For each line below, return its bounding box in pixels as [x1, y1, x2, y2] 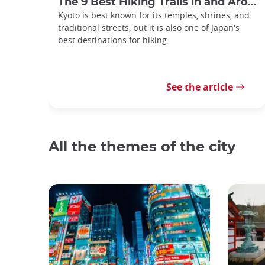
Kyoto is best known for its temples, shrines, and [58, 9, 250, 21]
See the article [166, 80, 233, 94]
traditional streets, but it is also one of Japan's [58, 21, 240, 33]
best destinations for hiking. [58, 34, 169, 46]
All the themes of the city [49, 140, 235, 155]
